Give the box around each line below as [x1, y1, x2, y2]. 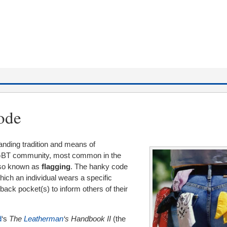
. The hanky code [70, 162, 128, 171]
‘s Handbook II [63, 214, 111, 223]
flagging [42, 162, 70, 171]
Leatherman [24, 214, 63, 223]
